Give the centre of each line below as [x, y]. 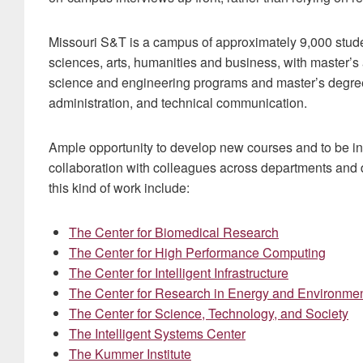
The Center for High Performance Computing [197, 253]
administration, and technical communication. [178, 103]
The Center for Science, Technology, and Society [209, 314]
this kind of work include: [119, 188]
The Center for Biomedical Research [174, 233]
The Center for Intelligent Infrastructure [179, 273]
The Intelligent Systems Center [157, 334]
